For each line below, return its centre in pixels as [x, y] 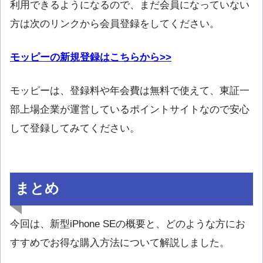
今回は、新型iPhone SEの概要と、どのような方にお [128, 224]
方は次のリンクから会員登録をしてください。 [115, 23]
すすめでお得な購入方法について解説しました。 [120, 243]
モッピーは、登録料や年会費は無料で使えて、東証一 [130, 90]
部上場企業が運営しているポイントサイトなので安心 [130, 109]
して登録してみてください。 [75, 128]
